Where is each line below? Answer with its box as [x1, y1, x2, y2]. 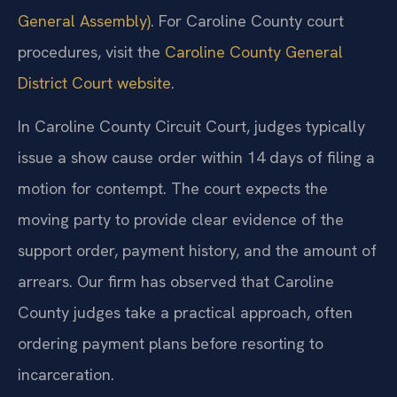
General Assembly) [18, 11, 151, 31]
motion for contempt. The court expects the [18, 178, 328, 199]
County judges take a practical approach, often [18, 302, 353, 323]
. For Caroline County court [151, 11, 344, 31]
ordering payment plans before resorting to [18, 333, 323, 354]
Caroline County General [165, 42, 343, 62]
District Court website [18, 73, 171, 93]
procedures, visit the [18, 42, 165, 62]
